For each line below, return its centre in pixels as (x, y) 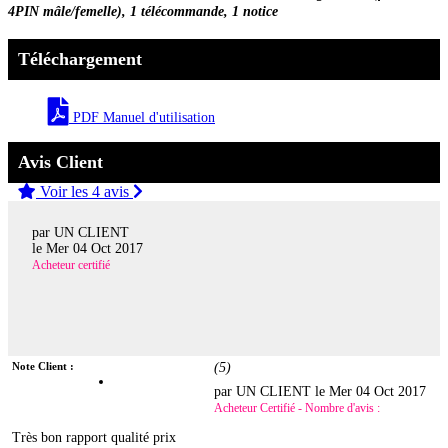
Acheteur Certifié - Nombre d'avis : (297, 408)
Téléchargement (80, 58)
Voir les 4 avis (84, 191)
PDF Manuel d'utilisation (142, 117)
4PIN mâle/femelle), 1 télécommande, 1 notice (143, 11)
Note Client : (43, 366)
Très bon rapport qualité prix (94, 438)
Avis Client (60, 161)
